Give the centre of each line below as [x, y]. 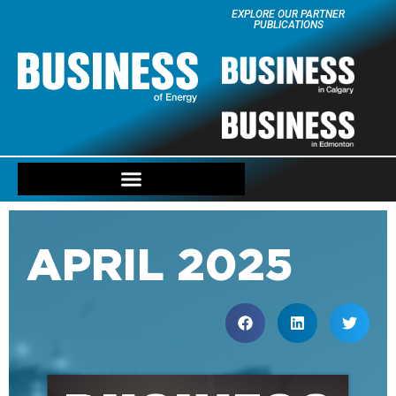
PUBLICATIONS [288, 25]
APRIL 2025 [160, 263]
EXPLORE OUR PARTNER [288, 14]
